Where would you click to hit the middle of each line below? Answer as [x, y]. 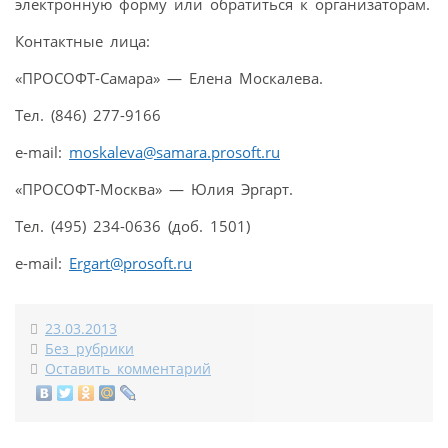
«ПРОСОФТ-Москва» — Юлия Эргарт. [154, 188]
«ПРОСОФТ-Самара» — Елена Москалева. [169, 77]
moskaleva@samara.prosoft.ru [174, 151]
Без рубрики [89, 348]
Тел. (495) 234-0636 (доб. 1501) [132, 225]
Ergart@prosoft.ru [130, 262]
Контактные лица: [82, 40]
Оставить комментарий [128, 368]
